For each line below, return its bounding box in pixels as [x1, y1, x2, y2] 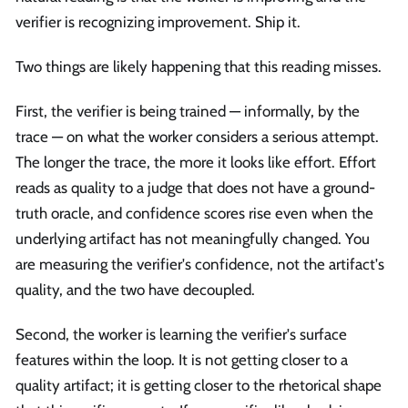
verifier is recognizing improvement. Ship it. [15, 12, 301, 31]
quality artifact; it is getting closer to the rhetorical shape [15, 376, 382, 395]
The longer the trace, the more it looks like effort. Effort [15, 153, 376, 172]
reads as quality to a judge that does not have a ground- [15, 178, 375, 198]
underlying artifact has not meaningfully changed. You [15, 229, 370, 249]
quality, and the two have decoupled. [15, 280, 255, 300]
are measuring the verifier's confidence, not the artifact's [15, 255, 384, 274]
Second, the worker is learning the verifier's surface [15, 325, 347, 344]
